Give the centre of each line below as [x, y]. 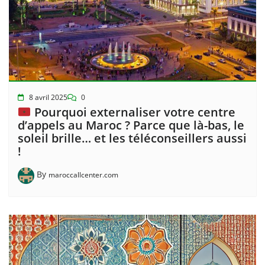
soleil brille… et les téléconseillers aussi [132, 138]
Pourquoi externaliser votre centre [133, 112]
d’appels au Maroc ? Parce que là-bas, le [131, 125]
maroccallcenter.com [83, 175]
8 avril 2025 [48, 97]
